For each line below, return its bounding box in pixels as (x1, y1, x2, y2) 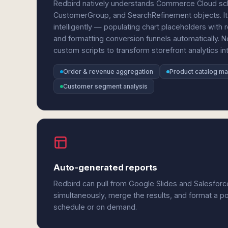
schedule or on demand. (53, 203, 137, 211)
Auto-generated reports (53, 162, 158, 173)
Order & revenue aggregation (63, 68, 153, 75)
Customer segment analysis (63, 82, 148, 90)
